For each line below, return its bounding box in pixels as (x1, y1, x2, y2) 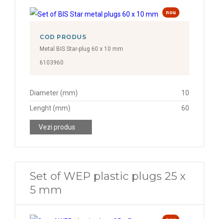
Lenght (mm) (30, 104, 70, 112)
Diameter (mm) (30, 89, 78, 97)
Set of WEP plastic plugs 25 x (30, 170, 186, 183)
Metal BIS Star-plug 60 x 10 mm (40, 45, 123, 52)
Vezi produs (39, 123, 75, 131)
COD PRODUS (40, 33, 87, 41)
